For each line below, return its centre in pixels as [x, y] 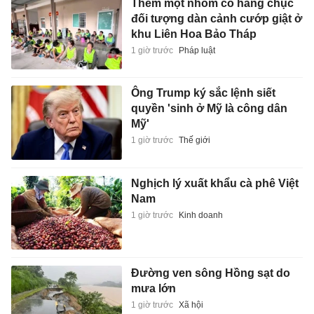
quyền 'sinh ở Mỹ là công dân [209, 109]
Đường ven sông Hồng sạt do [210, 273]
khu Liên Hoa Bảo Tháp [193, 34]
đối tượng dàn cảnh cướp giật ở [216, 18]
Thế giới [194, 141]
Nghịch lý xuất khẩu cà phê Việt [214, 183]
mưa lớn [153, 289]
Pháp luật [197, 50]
